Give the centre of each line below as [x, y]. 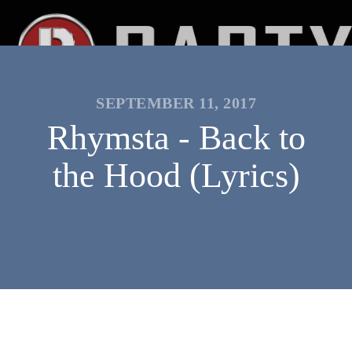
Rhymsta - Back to [176, 138]
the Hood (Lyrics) [176, 176]
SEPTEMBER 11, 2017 [176, 103]
